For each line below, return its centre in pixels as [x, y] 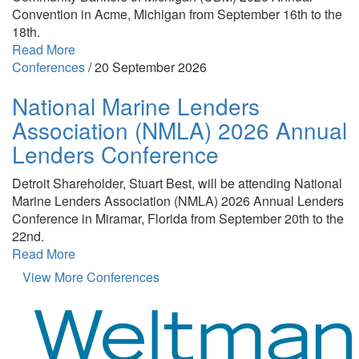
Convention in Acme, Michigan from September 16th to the [177, 14]
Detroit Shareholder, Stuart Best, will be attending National [177, 183]
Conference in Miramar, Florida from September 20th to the [178, 218]
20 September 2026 [151, 67]
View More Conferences [91, 276]
